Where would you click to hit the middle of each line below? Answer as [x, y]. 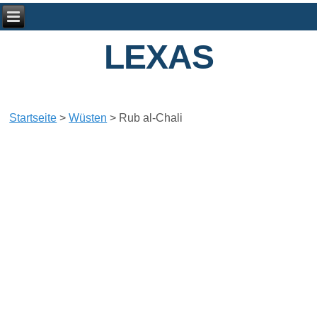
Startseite [33, 118]
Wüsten [88, 118]
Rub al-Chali [151, 118]
